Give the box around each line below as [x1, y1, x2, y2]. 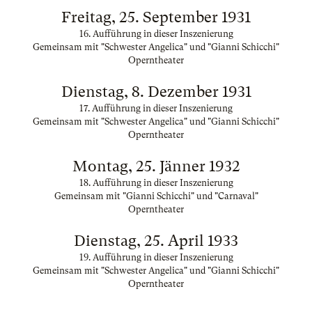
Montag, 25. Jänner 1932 [72, 157, 240, 175]
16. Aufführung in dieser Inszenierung [79, 29, 233, 39]
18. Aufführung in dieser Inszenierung [79, 178, 233, 188]
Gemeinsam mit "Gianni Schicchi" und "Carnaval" [54, 191, 258, 201]
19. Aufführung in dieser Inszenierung [79, 252, 233, 263]
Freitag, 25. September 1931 [61, 8, 251, 26]
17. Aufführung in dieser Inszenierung [79, 103, 233, 114]
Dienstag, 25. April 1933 [74, 232, 238, 249]
